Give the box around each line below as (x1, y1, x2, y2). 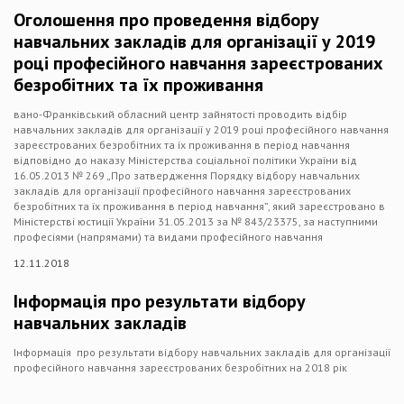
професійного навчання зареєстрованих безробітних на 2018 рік (14, 361, 390, 374)
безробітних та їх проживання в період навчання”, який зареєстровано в (14, 199, 385, 213)
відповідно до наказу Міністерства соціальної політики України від (14, 153, 357, 167)
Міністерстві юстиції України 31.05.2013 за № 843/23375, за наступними (14, 215, 378, 228)
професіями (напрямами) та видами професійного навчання (14, 230, 323, 243)
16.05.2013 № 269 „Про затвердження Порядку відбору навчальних (14, 169, 360, 182)
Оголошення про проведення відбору (14, 8, 319, 32)
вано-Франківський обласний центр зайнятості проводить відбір (14, 107, 347, 121)
